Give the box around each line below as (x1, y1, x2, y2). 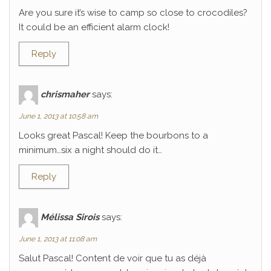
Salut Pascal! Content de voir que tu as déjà (19, 253, 206, 264)
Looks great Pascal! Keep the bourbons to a (19, 130, 208, 141)
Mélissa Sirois (41, 211, 99, 223)
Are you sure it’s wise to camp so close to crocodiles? (19, 7, 247, 18)
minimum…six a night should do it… (19, 145, 162, 155)
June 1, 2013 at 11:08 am (19, 235, 97, 243)
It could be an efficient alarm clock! (19, 22, 169, 33)
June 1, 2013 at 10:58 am (19, 112, 98, 120)
